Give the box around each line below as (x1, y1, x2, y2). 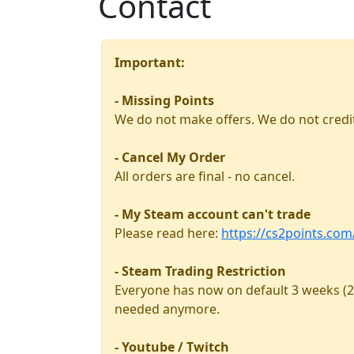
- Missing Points (115, 92, 214, 109)
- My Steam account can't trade (115, 205, 311, 223)
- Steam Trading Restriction (115, 262, 286, 280)
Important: (115, 54, 185, 71)
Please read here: (115, 224, 221, 242)
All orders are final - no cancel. (115, 168, 295, 185)
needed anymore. (115, 300, 220, 318)
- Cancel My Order (115, 149, 225, 166)
